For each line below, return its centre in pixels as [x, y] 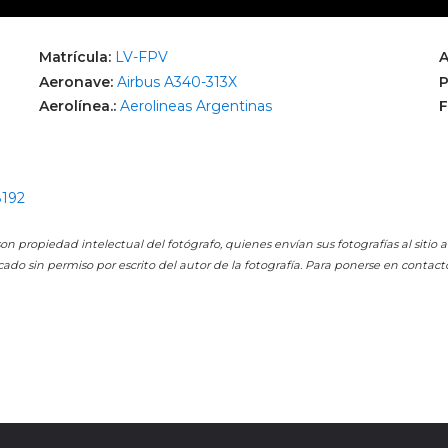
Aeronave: [78, 81]
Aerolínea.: [79, 105]
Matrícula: [77, 57]
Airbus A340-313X [177, 81]
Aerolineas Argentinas [196, 105]
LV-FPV [141, 57]
